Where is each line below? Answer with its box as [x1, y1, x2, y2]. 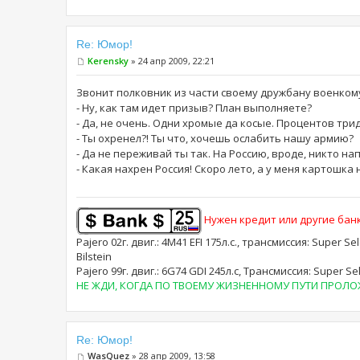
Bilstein [76, 249, 112, 264]
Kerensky [88, 54, 129, 67]
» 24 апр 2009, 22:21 [129, 54, 215, 67]
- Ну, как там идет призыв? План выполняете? [76, 100, 312, 116]
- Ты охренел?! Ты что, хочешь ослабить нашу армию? [76, 131, 354, 146]
